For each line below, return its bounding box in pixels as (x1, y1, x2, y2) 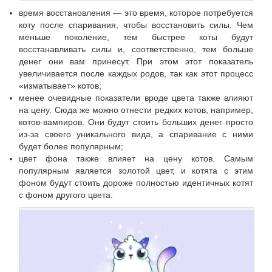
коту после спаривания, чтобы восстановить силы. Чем (19, 20, 253, 30)
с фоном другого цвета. (19, 190, 113, 200)
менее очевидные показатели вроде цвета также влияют (19, 93, 253, 103)
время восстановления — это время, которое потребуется (19, 8, 253, 18)
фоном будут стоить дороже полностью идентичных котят (19, 178, 253, 188)
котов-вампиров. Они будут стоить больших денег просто (19, 117, 253, 127)
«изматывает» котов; (19, 81, 101, 91)
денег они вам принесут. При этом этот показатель (19, 56, 253, 67)
